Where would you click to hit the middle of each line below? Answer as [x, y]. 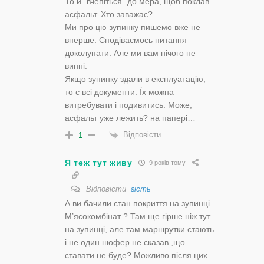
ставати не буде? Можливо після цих [136, 255]
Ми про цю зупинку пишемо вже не [133, 27]
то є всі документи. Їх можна [119, 92]
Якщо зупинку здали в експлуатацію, [135, 79]
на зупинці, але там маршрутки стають [139, 229]
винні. [76, 66]
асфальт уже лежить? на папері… [130, 118]
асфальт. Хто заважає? [109, 14]
